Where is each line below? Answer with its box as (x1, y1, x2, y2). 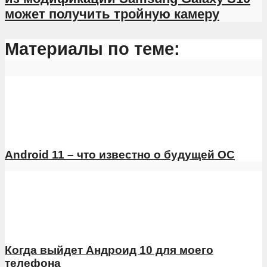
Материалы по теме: (5, 39, 180, 58)
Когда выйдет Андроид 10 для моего (5, 244, 213, 257)
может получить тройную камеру (5, 6, 219, 21)
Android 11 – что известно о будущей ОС (5, 148, 235, 162)
